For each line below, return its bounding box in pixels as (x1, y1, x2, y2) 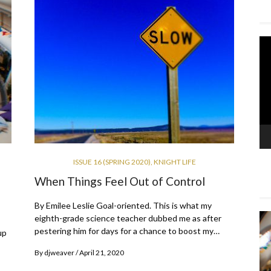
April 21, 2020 (79, 248, 124, 258)
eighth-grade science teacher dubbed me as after (34, 213, 221, 224)
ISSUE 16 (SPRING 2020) (73, 157, 151, 167)
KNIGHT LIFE (153, 157, 196, 167)
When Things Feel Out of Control (34, 174, 205, 189)
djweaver (44, 248, 74, 258)
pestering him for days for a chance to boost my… (34, 226, 220, 237)
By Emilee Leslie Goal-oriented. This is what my (34, 200, 212, 211)
